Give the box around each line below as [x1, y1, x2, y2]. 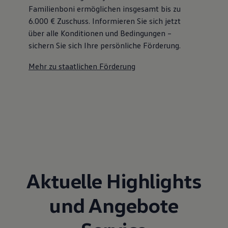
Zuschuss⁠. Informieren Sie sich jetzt [54, 15, 181, 26]
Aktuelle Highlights [26, 167, 202, 193]
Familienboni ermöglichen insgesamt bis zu [28, 3, 181, 14]
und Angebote [49, 192, 179, 217]
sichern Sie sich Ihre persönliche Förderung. [28, 40, 181, 50]
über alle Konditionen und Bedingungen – [28, 27, 172, 38]
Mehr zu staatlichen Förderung [28, 61, 135, 71]
